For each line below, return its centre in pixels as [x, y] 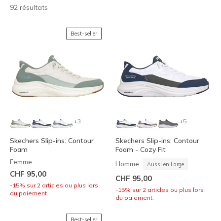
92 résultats [29, 7]
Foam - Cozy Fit [141, 150]
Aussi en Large [166, 165]
